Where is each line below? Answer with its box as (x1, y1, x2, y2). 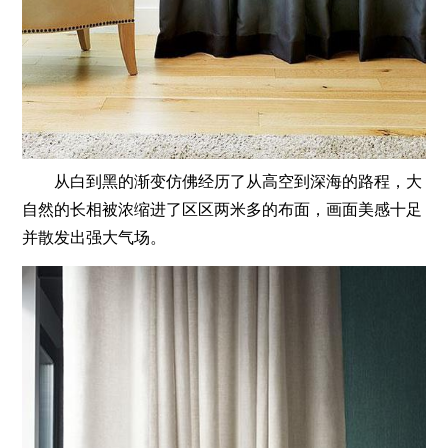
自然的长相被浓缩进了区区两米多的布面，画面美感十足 (22, 199, 423, 219)
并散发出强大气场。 (22, 227, 167, 247)
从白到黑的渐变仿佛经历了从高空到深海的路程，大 (22, 171, 423, 191)
